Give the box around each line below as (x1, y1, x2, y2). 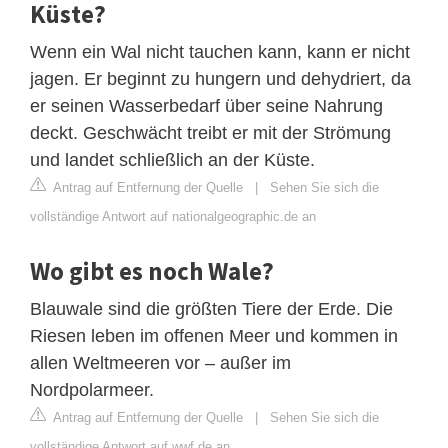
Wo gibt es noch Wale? (30, 254, 274, 287)
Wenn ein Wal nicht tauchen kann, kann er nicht (30, 41, 410, 62)
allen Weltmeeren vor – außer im (30, 352, 291, 373)
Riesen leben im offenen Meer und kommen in (30, 325, 398, 346)
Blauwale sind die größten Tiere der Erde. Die (30, 298, 393, 319)
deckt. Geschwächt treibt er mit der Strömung (30, 122, 391, 143)
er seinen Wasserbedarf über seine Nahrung (30, 95, 383, 116)
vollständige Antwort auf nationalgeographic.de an (30, 208, 316, 224)
